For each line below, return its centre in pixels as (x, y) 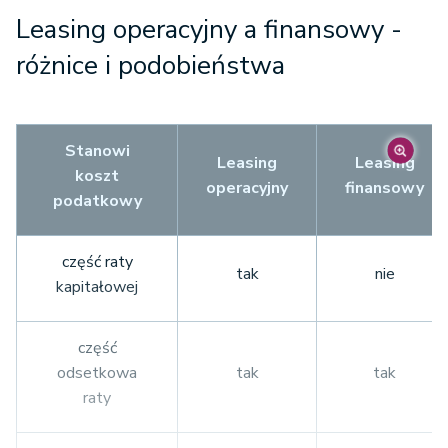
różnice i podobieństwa (150, 65)
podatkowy (97, 201)
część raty (97, 262)
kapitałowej (97, 287)
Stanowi (97, 151)
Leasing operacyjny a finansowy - (209, 29)
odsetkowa (97, 373)
